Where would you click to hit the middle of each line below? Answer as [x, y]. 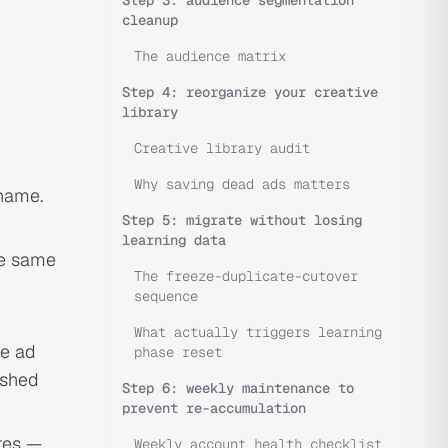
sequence [166, 296]
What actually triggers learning [258, 332]
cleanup [150, 20]
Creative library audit [222, 148]
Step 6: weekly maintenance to [238, 388]
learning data [174, 240]
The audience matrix [210, 56]
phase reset [178, 352]
